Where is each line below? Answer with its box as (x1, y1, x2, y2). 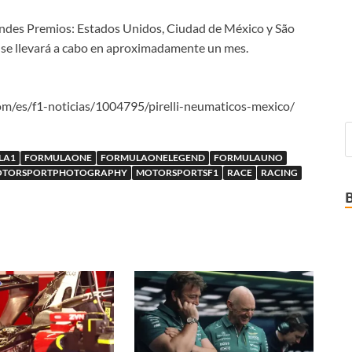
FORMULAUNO (214, 152, 283, 164)
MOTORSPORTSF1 (136, 167, 218, 179)
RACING (261, 167, 298, 179)
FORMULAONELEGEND (101, 152, 205, 164)
